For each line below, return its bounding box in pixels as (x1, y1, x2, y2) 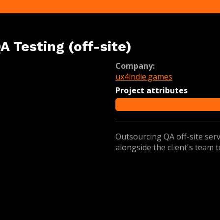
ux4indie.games (115, 71, 172, 82)
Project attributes (115, 85, 188, 96)
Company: (115, 60, 155, 71)
